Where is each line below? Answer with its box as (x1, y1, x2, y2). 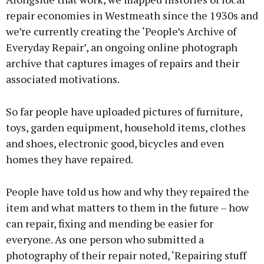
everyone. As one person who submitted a (6, 232, 204, 247)
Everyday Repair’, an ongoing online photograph (6, 40, 237, 55)
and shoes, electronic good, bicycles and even (6, 136, 224, 151)
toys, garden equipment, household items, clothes (6, 120, 246, 135)
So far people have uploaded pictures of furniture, (6, 104, 242, 119)
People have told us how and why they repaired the (6, 184, 249, 199)
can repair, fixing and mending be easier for (6, 216, 213, 231)
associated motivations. (6, 72, 120, 87)
